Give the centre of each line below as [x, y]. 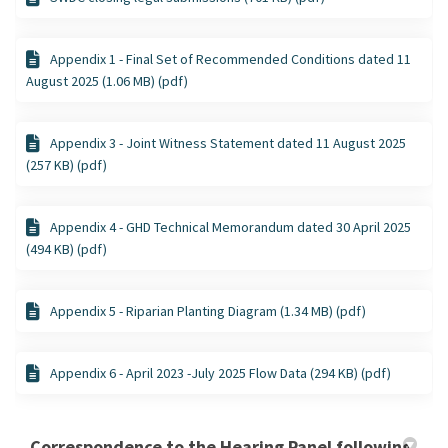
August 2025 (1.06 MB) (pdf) [107, 80]
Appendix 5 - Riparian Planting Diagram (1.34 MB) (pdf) [208, 310]
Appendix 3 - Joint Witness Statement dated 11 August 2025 [228, 142]
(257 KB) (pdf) [66, 164]
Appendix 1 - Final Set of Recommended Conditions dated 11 [230, 58]
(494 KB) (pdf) [66, 248]
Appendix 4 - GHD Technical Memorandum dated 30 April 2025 [230, 226]
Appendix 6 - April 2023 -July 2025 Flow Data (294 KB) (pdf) [220, 372]
